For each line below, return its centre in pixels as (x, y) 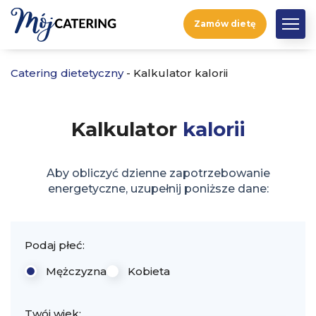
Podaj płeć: (55, 245)
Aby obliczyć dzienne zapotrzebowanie (158, 173)
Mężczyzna (76, 271)
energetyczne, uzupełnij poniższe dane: (158, 189)
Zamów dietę (225, 24)
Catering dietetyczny (67, 73)
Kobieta (149, 271)
